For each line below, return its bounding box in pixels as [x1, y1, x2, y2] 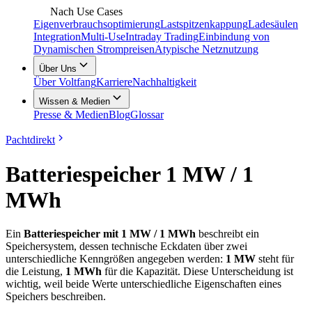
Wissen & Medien [39, 96, 110, 107]
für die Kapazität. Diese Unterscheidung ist [102, 265, 293, 278]
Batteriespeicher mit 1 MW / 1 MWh [24, 228, 196, 240]
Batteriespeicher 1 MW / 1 [6, 161, 253, 187]
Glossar [130, 109, 164, 121]
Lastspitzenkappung [160, 18, 248, 31]
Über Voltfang [33, 76, 96, 88]
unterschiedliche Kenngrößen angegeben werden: [6, 253, 226, 265]
